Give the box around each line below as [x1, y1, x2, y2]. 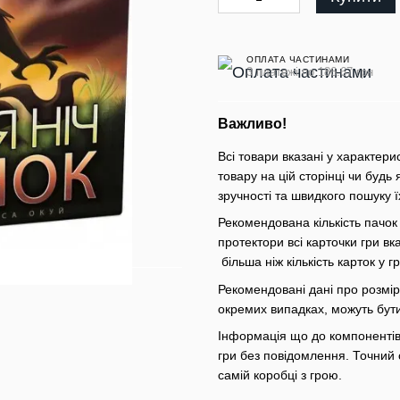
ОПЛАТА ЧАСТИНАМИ [246, 54, 349, 64]
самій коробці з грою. [218, 368, 342, 383]
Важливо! [218, 116, 287, 131]
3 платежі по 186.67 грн [246, 64, 373, 79]
